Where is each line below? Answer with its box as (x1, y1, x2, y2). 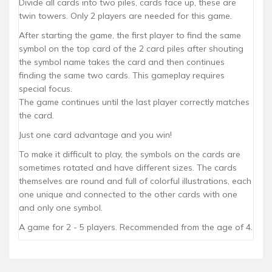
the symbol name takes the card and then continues (19, 56, 225, 67)
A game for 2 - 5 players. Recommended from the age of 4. (19, 222, 253, 233)
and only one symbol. (19, 202, 103, 213)
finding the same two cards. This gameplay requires (19, 70, 225, 81)
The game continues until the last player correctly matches (19, 97, 250, 107)
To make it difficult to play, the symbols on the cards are (19, 149, 240, 160)
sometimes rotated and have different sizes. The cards (19, 162, 237, 173)
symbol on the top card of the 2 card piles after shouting (19, 43, 243, 54)
